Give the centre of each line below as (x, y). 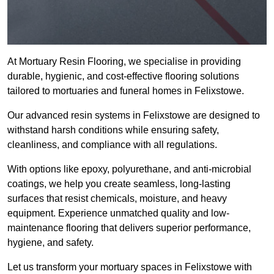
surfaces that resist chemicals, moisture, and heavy (117, 199)
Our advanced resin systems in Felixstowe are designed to (134, 116)
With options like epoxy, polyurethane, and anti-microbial (129, 169)
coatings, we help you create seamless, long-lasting (119, 184)
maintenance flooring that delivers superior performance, (129, 228)
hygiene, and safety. (50, 243)
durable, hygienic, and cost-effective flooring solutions (123, 76)
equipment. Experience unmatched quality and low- (118, 213)
